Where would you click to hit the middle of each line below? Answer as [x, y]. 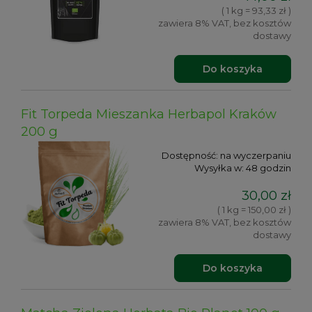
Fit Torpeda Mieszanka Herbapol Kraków [149, 114]
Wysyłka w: [219, 168]
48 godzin [268, 168]
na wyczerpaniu [256, 156]
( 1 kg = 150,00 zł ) [254, 209]
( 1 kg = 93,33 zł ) [256, 10]
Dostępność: [190, 156]
